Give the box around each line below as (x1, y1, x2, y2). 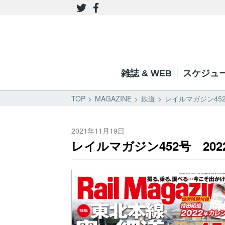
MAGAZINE (95, 93, 132, 103)
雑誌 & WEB (121, 68, 172, 78)
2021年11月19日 (71, 126, 125, 136)
